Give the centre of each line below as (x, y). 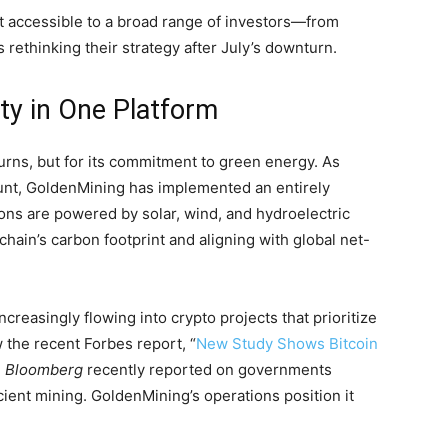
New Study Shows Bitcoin (287, 343)
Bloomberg (44, 369)
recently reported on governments (207, 369)
